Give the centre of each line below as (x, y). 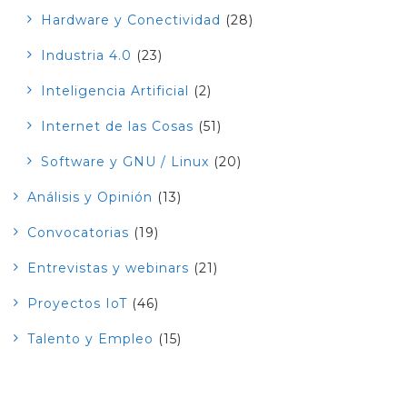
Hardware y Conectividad (131, 20)
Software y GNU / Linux (125, 161)
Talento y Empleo (90, 338)
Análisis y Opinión (90, 197)
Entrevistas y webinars (108, 268)
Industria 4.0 (86, 55)
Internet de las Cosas (117, 126)
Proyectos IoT (77, 303)
